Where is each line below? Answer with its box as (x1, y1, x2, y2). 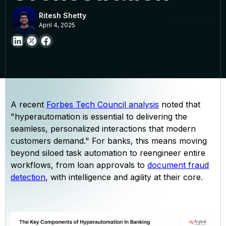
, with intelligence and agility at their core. (45, 172, 203, 183)
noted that (159, 99, 200, 110)
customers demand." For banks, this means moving (11, 136, 207, 146)
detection (11, 172, 45, 183)
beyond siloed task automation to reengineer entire (11, 148, 205, 158)
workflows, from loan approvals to (11, 160, 147, 171)
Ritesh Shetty (39, 11, 86, 20)
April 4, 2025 (39, 21, 75, 29)
